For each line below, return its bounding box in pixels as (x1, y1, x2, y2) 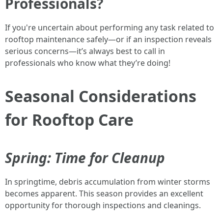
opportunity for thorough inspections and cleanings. (5, 200, 201, 211)
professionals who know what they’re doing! (5, 57, 170, 68)
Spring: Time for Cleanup (5, 148, 165, 167)
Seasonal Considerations (5, 85, 196, 107)
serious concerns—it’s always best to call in (5, 46, 165, 56)
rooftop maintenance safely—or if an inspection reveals (5, 34, 212, 45)
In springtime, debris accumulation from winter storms (5, 176, 210, 187)
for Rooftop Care (5, 109, 134, 130)
